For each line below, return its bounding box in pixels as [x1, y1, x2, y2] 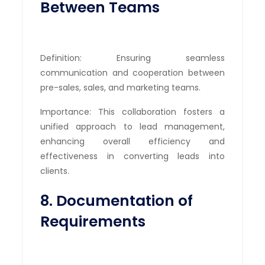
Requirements [40, 211, 146, 232]
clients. [40, 164, 70, 177]
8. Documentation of [40, 190, 193, 211]
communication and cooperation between [40, 66, 225, 79]
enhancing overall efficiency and [40, 135, 225, 147]
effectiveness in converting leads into [40, 150, 225, 162]
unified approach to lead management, [40, 120, 225, 132]
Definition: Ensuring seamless [40, 51, 225, 64]
